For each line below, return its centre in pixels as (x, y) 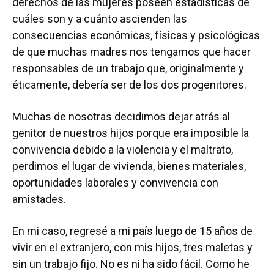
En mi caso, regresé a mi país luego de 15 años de (132, 231)
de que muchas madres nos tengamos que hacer (131, 52)
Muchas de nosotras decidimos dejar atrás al (121, 117)
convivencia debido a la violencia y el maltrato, (123, 150)
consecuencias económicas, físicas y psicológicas (136, 35)
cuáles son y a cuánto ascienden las (100, 19)
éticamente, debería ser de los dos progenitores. (132, 85)
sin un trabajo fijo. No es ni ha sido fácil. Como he (131, 264)
